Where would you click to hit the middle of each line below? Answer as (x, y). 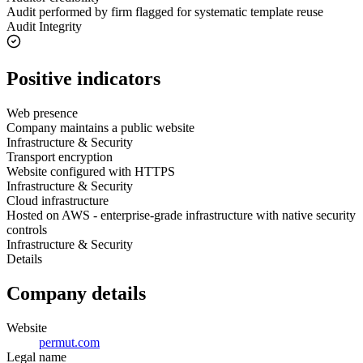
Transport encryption (60, 156)
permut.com (69, 342)
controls (27, 229)
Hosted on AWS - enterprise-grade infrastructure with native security (181, 215)
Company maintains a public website (100, 127)
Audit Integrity (44, 26)
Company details (76, 293)
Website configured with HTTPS (91, 171)
